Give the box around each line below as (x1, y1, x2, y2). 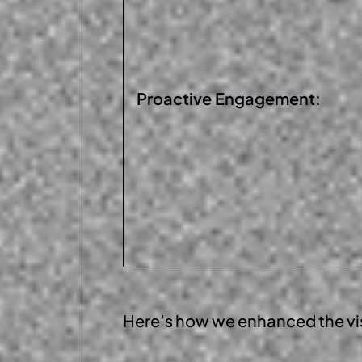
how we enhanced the (173, 310, 347, 331)
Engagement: (215, 88, 321, 109)
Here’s (123, 310, 173, 331)
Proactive (137, 88, 215, 109)
